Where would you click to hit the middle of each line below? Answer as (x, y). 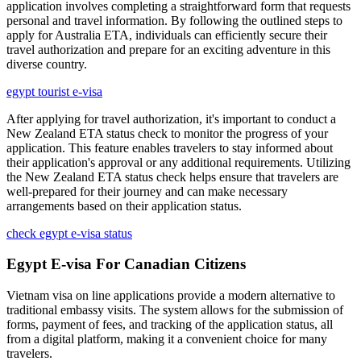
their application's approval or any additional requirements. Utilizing (178, 162)
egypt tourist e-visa (54, 91)
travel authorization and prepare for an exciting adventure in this (168, 49)
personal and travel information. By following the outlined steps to (174, 20)
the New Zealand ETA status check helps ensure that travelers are (172, 176)
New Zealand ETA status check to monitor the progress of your (167, 133)
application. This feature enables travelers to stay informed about (170, 147)
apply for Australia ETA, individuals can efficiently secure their (167, 35)
